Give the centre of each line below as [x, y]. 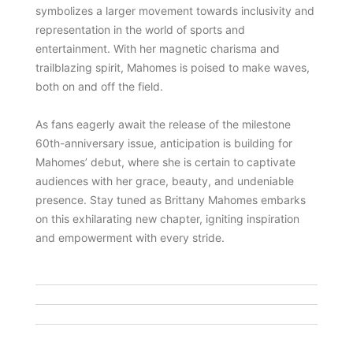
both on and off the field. [99, 86]
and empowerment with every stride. [130, 238]
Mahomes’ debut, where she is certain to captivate [165, 162]
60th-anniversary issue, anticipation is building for [163, 143]
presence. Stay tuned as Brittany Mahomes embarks [170, 200]
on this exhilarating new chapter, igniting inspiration [167, 219]
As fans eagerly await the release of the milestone [163, 124]
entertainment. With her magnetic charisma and [157, 48]
